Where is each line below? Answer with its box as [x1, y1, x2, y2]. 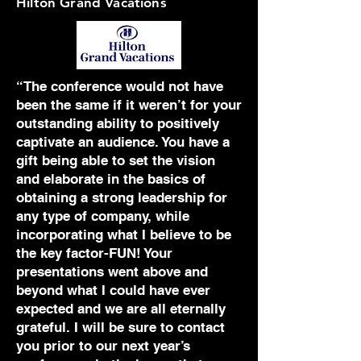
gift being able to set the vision [16, 152, 215, 168]
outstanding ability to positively [16, 115, 219, 131]
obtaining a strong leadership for [16, 189, 227, 205]
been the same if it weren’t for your [16, 97, 242, 113]
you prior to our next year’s [16, 338, 190, 354]
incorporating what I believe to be [16, 226, 231, 243]
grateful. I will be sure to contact [16, 319, 225, 335]
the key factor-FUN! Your [16, 245, 172, 261]
